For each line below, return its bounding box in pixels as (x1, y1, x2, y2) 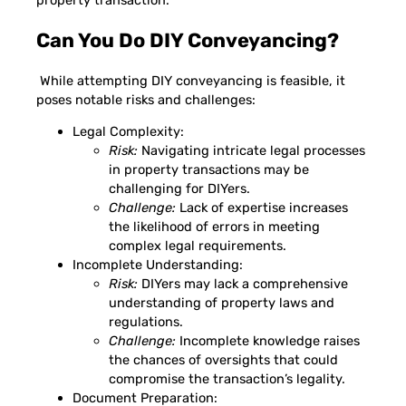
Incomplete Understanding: (72, 256, 243, 274)
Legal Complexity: (72, 123, 184, 140)
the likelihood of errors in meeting (109, 218, 320, 236)
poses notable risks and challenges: (36, 91, 256, 108)
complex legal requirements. (109, 237, 286, 255)
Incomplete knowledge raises (176, 333, 360, 350)
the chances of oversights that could (109, 352, 338, 369)
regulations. (109, 314, 183, 331)
